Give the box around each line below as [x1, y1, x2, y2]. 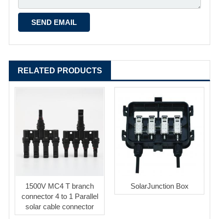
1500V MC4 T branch [25, 182, 94, 191]
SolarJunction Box [130, 182, 189, 191]
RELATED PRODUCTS [18, 66, 102, 75]
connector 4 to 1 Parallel [21, 192, 98, 201]
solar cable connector [25, 202, 94, 211]
